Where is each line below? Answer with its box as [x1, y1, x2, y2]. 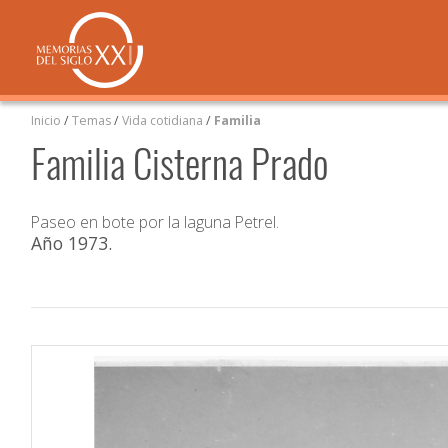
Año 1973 [31, 230, 109, 255]
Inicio [31, 111, 62, 129]
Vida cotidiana [122, 111, 207, 129]
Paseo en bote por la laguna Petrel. [31, 210, 280, 233]
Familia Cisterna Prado [31, 133, 329, 191]
